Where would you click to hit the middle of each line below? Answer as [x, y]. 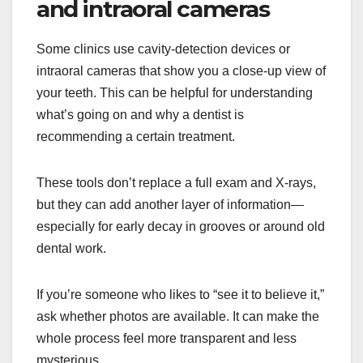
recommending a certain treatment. [136, 137]
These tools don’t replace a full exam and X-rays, [176, 183]
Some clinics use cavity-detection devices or [163, 49]
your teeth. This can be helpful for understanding [175, 93]
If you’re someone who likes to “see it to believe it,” [180, 295]
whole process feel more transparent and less [167, 339]
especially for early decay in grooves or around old [181, 227]
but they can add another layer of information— [170, 205]
